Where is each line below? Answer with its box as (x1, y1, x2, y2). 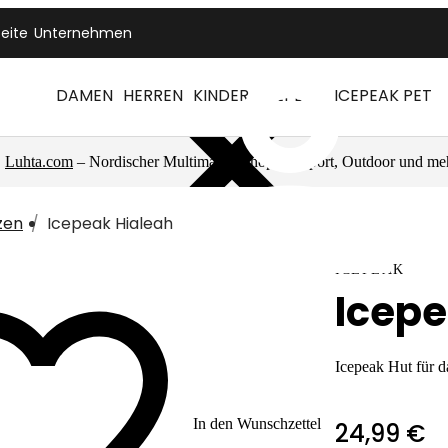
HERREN (123, 83, 183, 107)
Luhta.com (5, 153, 73, 170)
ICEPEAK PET (334, 83, 432, 107)
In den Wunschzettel (192, 415, 321, 432)
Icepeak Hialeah (47, 212, 173, 235)
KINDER (193, 83, 249, 107)
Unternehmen (34, 23, 133, 43)
